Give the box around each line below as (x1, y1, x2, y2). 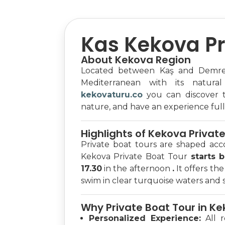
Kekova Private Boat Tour (81, 152, 191, 161)
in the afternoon (102, 164, 172, 173)
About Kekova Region (81, 53, 191, 67)
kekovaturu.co (81, 90, 143, 99)
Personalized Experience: (89, 213, 201, 223)
